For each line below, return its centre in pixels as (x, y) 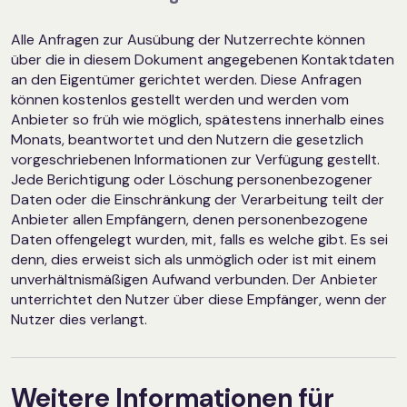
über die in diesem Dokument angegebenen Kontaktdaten (203, 60)
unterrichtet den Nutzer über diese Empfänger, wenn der (199, 300)
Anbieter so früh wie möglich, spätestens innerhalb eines (198, 120)
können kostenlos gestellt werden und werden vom (180, 100)
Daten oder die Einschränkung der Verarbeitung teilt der (198, 200)
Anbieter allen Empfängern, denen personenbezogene (189, 220)
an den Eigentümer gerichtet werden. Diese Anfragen (186, 80)
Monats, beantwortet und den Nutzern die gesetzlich (187, 140)
